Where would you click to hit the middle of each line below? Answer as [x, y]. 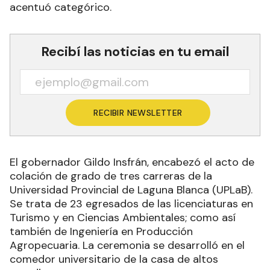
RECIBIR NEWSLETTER [138, 112]
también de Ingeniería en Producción [101, 231]
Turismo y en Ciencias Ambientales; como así [123, 217]
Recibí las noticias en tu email [135, 51]
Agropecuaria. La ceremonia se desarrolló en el [127, 245]
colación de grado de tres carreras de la [111, 176]
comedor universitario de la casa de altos [114, 259]
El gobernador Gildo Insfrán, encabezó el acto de [132, 162]
